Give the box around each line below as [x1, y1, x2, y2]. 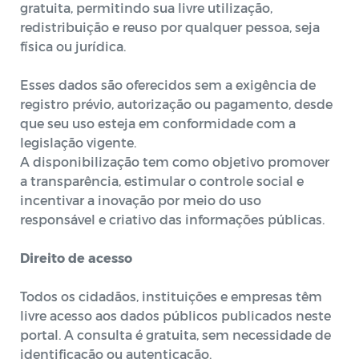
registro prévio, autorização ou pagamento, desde [20, 96, 333, 111]
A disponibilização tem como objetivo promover [20, 154, 329, 169]
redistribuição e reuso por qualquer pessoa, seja [20, 19, 320, 34]
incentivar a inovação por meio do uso [20, 192, 261, 208]
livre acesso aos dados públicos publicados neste [20, 308, 331, 323]
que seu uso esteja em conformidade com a [20, 115, 296, 131]
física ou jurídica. [20, 38, 126, 54]
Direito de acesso [20, 250, 132, 265]
